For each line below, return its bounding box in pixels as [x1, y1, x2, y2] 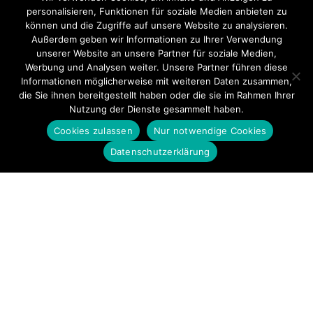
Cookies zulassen [53, 124, 133, 136]
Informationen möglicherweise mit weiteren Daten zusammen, [21, 75, 292, 87]
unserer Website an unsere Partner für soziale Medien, [36, 48, 277, 59]
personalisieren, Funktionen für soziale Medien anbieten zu [26, 6, 287, 17]
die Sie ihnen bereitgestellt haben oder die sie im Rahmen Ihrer [18, 89, 295, 101]
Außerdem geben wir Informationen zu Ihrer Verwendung [31, 34, 282, 45]
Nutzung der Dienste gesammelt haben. [69, 103, 244, 115]
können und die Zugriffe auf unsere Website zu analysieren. [25, 20, 288, 31]
